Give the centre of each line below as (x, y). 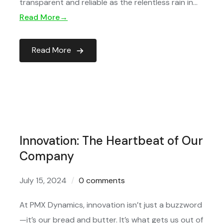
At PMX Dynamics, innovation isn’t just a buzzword (111, 205)
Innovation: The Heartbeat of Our (111, 141)
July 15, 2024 (43, 180)
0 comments (102, 180)
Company (47, 156)
